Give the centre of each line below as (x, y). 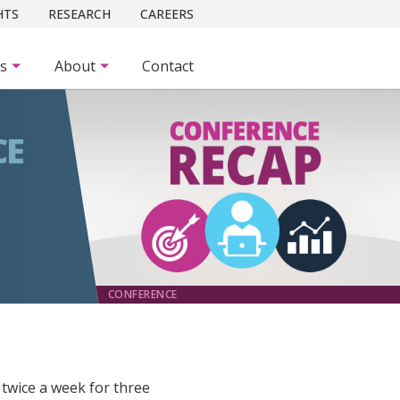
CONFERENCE (143, 295)
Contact (168, 67)
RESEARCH (80, 13)
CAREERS (167, 13)
